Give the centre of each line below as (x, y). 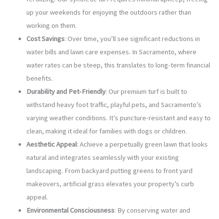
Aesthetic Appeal (51, 144)
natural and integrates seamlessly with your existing (102, 157)
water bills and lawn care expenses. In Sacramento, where (111, 52)
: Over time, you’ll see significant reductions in (132, 38)
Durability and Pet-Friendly (66, 91)
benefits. (39, 78)
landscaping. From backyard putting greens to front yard (109, 170)
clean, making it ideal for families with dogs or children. (106, 131)
